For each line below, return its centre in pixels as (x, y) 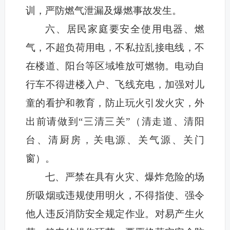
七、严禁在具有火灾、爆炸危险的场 (125, 177)
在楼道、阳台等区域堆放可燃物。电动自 (115, 66)
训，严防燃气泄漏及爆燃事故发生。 (103, 11)
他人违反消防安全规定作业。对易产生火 (115, 214)
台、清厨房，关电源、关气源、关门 (115, 140)
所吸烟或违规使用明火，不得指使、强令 (115, 196)
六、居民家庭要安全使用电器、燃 (125, 29)
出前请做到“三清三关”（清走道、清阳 (115, 122)
